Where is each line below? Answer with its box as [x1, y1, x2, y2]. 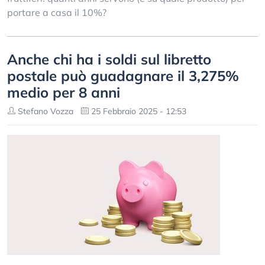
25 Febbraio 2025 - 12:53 [89, 106, 186, 117]
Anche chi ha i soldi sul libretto [7, 50, 211, 68]
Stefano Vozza [15, 106, 73, 117]
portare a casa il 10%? [7, 7, 106, 18]
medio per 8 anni [7, 83, 120, 101]
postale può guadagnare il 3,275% [7, 67, 239, 85]
